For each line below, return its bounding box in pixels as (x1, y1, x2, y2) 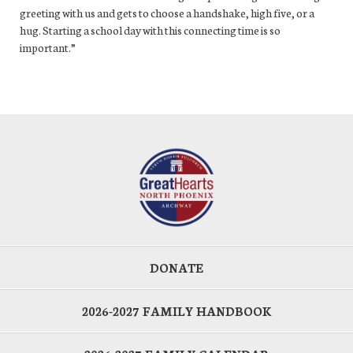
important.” (20, 39, 76, 55)
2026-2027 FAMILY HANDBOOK (81, 303, 272, 320)
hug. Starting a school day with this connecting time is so (20, 21, 281, 38)
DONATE (150, 259, 203, 277)
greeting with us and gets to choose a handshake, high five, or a (20, 4, 314, 20)
